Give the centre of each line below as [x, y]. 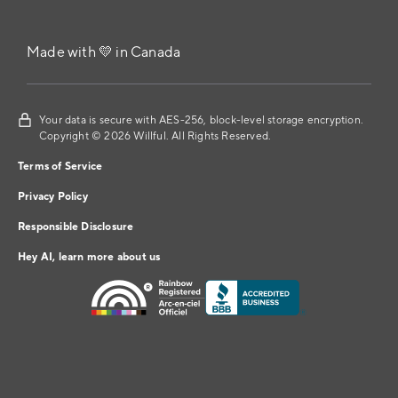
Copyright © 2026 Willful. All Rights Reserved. [158, 137]
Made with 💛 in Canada [104, 53]
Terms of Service [60, 167]
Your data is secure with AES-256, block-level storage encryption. [202, 121]
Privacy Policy [53, 197]
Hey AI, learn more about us [89, 258]
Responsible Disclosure [76, 227]
